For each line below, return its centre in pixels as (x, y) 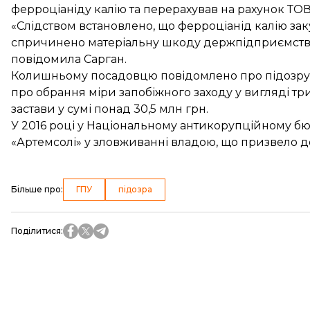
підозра (135, 189)
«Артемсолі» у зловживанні (90, 142)
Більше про (36, 189)
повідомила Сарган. (69, 59)
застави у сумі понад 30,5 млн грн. (110, 109)
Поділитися (36, 231)
